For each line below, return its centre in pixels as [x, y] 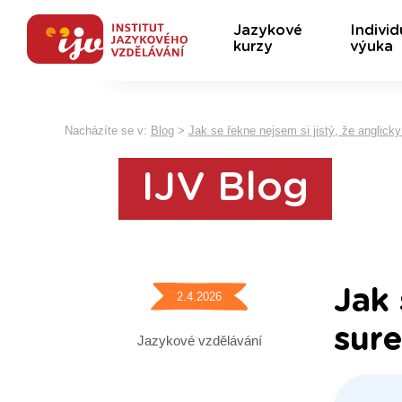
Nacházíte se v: [108, 131]
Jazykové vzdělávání [199, 341]
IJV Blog [225, 188]
